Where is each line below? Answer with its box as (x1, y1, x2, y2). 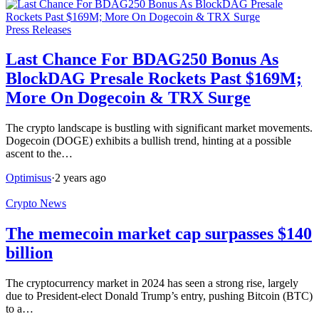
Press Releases (6, 23, 71, 36)
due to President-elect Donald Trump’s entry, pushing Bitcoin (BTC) (6, 290, 313, 303)
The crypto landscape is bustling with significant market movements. (6, 122, 313, 135)
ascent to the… (6, 147, 73, 160)
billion (6, 244, 53, 263)
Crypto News (6, 197, 66, 210)
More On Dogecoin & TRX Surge (6, 88, 251, 108)
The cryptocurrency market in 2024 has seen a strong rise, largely (6, 277, 298, 290)
